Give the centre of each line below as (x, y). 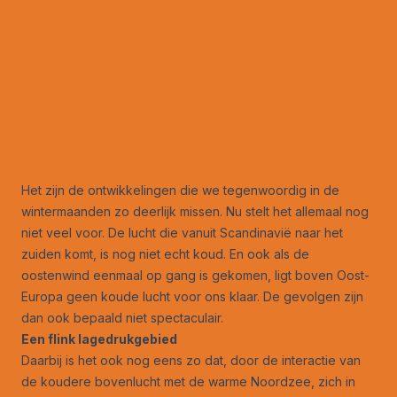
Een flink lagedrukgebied (99, 339)
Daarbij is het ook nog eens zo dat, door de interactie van (191, 360)
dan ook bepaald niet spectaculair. (122, 317)
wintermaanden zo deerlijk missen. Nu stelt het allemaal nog (195, 211)
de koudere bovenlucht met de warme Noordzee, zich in (188, 381)
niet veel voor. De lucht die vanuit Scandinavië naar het (182, 232)
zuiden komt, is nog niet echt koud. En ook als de (165, 253)
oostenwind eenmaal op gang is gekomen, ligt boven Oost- (195, 275)
